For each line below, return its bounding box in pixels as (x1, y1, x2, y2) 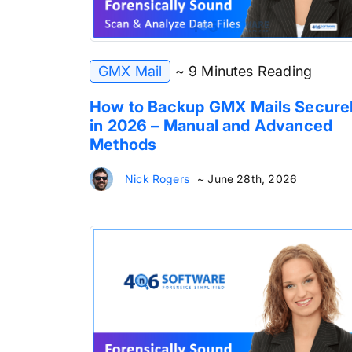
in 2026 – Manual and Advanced (90, 115, 333, 135)
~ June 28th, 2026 (196, 171, 298, 185)
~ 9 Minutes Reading (174, 62, 313, 79)
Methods (90, 134, 157, 154)
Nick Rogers (125, 171, 189, 185)
